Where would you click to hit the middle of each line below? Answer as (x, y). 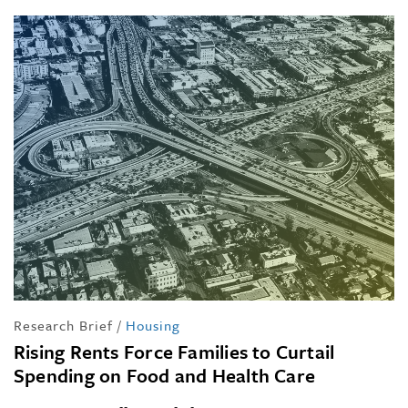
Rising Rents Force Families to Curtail (174, 352)
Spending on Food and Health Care (165, 376)
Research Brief (63, 326)
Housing (153, 326)
